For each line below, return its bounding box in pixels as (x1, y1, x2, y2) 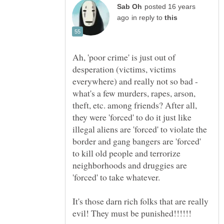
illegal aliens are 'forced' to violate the (72, 122, 207, 135)
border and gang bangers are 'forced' (72, 134, 201, 147)
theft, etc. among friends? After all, (72, 98, 197, 111)
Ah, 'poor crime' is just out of (72, 50, 175, 63)
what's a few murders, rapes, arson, (72, 86, 195, 99)
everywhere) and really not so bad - (72, 74, 198, 87)
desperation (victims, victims (72, 62, 176, 75)
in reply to (131, 13, 164, 21)
